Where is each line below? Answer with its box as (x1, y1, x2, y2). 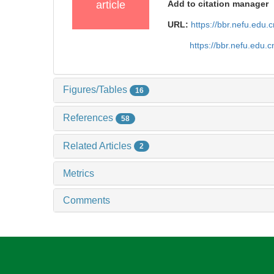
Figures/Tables (63, 84, 130, 95)
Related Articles (63, 140, 134, 151)
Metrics (63, 168, 94, 179)
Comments (63, 195, 110, 206)
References (63, 112, 116, 123)
